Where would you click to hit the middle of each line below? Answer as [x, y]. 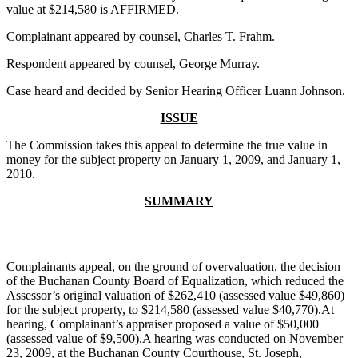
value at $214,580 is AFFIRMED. [93, 10]
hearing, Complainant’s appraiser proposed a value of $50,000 [163, 324]
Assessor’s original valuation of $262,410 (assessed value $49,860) [175, 296]
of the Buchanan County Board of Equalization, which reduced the [175, 281]
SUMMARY [179, 201]
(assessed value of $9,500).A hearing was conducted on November [175, 339]
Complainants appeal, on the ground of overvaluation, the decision [173, 267]
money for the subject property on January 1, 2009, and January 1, [173, 160]
